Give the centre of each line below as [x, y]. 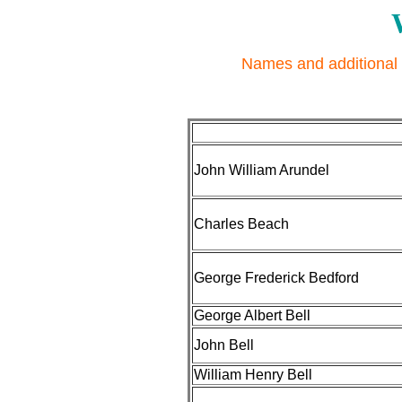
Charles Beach [241, 224]
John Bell [224, 345]
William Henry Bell [253, 375]
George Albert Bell [252, 315]
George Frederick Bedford [276, 278]
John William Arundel [262, 170]
